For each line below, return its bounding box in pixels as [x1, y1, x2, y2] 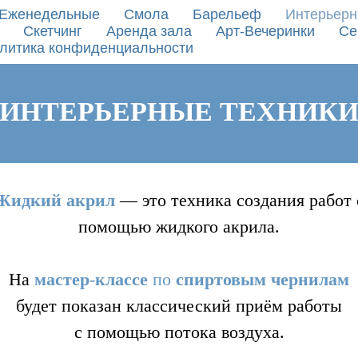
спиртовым [176, 269, 266, 289]
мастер [34, 269, 89, 289]
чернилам [271, 269, 349, 289]
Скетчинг [22, 23, 82, 39]
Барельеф [192, 6, 261, 22]
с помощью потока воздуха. [74, 322, 284, 342]
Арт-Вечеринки [215, 23, 315, 39]
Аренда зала [105, 23, 192, 39]
